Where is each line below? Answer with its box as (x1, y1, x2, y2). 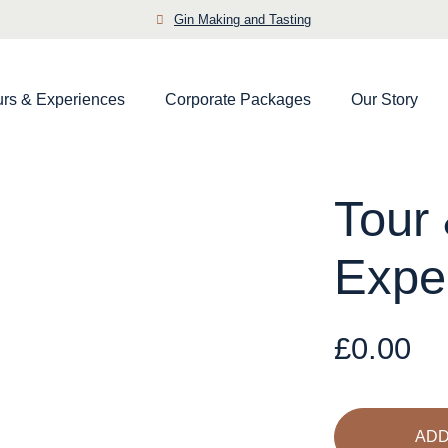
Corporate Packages (165, 90, 311, 108)
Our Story (351, 90, 418, 108)
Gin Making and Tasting (174, 12, 312, 28)
